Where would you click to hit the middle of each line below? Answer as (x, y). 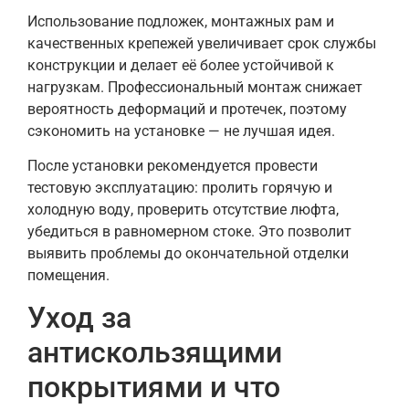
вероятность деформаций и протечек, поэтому (187, 109)
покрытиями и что (154, 387)
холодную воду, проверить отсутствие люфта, (183, 210)
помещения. (68, 276)
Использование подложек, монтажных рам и (181, 21)
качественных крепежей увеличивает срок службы (202, 43)
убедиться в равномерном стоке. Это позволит (189, 232)
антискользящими (155, 352)
